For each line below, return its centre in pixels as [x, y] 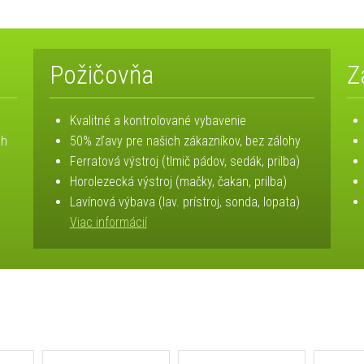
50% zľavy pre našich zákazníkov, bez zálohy [185, 141]
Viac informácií [108, 223]
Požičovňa [101, 75]
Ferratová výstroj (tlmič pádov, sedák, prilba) [184, 162]
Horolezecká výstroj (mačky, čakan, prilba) [178, 182]
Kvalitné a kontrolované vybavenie [158, 121]
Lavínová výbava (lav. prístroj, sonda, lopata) [184, 202]
